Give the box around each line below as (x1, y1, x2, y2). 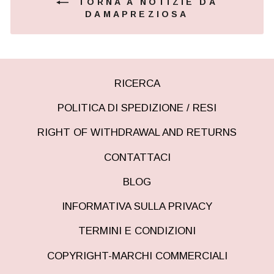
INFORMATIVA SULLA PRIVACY (62, 201, 212, 213)
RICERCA (114, 77, 160, 89)
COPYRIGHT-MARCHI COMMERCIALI (46, 250, 228, 262)
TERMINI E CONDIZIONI (78, 225, 196, 237)
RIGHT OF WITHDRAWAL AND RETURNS (37, 127, 237, 139)
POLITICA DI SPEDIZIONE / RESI (57, 102, 217, 114)
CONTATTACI (103, 151, 171, 163)
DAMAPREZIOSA (85, 9, 189, 20)
